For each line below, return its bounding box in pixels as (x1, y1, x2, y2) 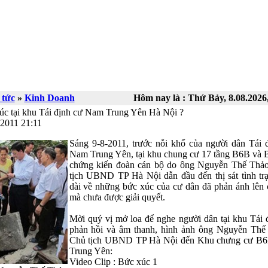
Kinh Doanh (24, 93, 75, 103)
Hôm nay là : (133, 93, 188, 103)
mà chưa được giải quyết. (69, 192, 165, 202)
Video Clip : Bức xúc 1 (69, 257, 157, 267)
